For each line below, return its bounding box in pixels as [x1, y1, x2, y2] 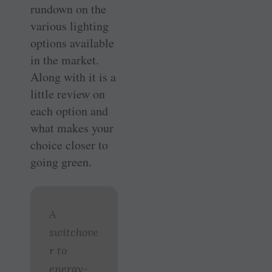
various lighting [30, 17, 109, 34]
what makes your [30, 119, 114, 136]
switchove [49, 225, 98, 239]
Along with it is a [30, 68, 116, 85]
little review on [30, 85, 105, 102]
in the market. [30, 51, 99, 68]
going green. [30, 153, 92, 170]
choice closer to [30, 136, 108, 153]
